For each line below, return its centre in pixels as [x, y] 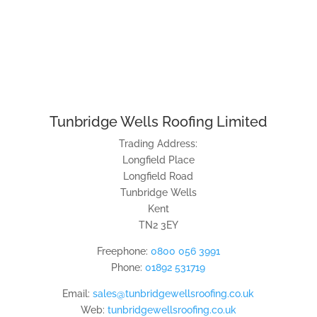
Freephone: [123, 251]
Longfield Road [158, 176]
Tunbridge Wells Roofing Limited [158, 121]
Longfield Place [158, 160]
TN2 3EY [158, 225]
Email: [78, 293]
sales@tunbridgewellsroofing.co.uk [174, 293]
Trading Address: [158, 143]
